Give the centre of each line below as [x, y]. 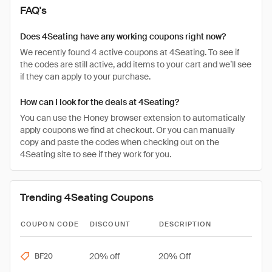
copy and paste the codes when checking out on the [120, 142]
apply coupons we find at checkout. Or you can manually [127, 130]
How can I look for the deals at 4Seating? [100, 102]
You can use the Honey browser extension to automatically [133, 118]
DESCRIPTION [185, 224]
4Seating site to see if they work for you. [96, 154]
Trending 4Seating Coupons [87, 197]
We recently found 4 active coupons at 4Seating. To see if [130, 52]
